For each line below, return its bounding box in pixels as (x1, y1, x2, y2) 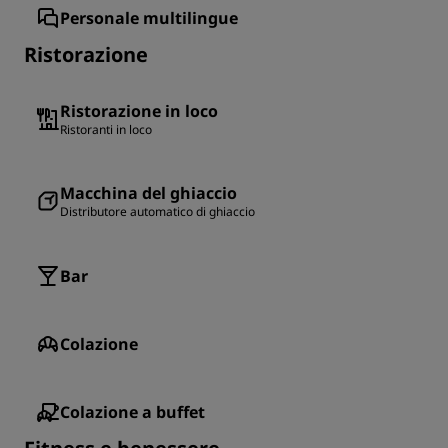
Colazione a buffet (60, 401, 205, 424)
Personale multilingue (60, 7, 238, 30)
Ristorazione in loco (60, 100, 218, 123)
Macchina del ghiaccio (60, 182, 237, 205)
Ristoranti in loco (60, 121, 152, 139)
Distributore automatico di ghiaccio (60, 203, 255, 221)
